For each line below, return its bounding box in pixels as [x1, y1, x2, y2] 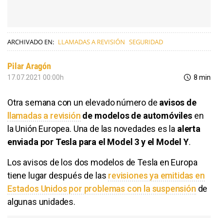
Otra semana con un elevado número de [7, 97, 160, 108]
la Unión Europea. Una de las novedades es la [7, 123, 177, 134]
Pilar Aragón [7, 60, 51, 71]
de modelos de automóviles [80, 110, 192, 121]
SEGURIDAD [129, 37, 163, 46]
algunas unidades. [7, 196, 77, 207]
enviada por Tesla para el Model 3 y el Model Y [7, 136, 189, 147]
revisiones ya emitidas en [108, 170, 205, 181]
